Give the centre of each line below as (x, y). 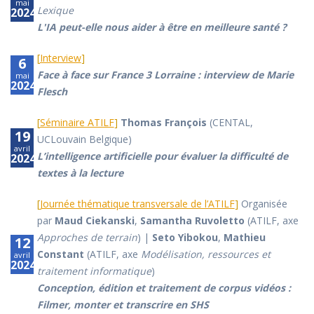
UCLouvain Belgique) (84, 139)
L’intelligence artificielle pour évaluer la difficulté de (162, 156)
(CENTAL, (230, 123)
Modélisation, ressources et (205, 254)
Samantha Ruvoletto (192, 221)
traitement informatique (94, 271)
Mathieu (244, 238)
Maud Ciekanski (94, 221)
